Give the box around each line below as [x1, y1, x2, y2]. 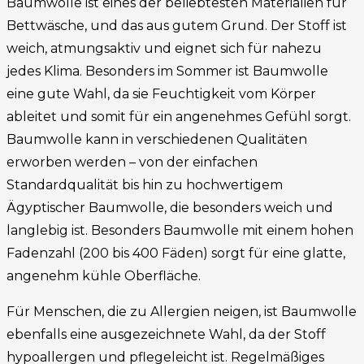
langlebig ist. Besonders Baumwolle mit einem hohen [6, 223, 353, 239]
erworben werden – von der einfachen [6, 154, 258, 171]
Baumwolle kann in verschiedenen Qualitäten [6, 132, 307, 148]
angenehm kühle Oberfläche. [6, 268, 201, 284]
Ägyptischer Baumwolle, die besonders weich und [6, 200, 333, 216]
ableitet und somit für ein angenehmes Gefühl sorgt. [6, 109, 351, 125]
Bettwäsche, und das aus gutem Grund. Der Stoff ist [6, 18, 347, 34]
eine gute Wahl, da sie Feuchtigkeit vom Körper [6, 86, 316, 102]
